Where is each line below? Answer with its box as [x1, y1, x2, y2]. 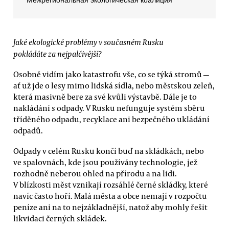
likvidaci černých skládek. [13, 213, 107, 223]
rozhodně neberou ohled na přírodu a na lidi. [13, 168, 177, 178]
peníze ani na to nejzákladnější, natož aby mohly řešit [13, 201, 208, 212]
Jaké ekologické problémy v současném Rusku [13, 37, 164, 47]
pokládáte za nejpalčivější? [13, 49, 101, 59]
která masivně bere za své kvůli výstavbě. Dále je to [13, 91, 197, 102]
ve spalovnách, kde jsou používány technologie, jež [13, 156, 197, 167]
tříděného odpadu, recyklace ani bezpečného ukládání [13, 114, 210, 125]
